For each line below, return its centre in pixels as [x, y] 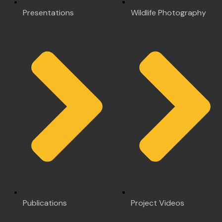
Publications [45, 203]
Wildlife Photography [168, 13]
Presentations [48, 13]
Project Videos [158, 203]
